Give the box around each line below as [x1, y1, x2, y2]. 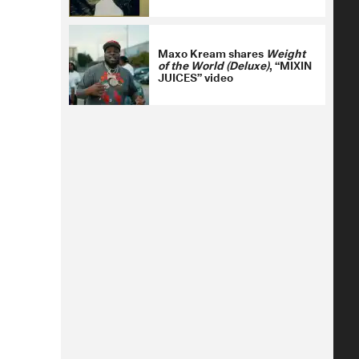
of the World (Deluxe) [158, 55, 269, 73]
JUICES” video [158, 67, 233, 85]
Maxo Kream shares [158, 43, 266, 61]
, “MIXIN [269, 55, 312, 73]
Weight [266, 43, 305, 61]
